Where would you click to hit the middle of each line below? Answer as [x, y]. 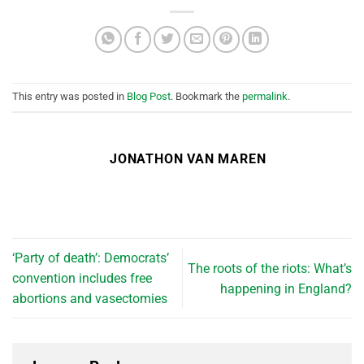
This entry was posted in [69, 97]
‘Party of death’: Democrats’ [91, 258]
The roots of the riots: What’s [270, 268]
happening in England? [286, 288]
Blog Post [149, 97]
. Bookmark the [206, 97]
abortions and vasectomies [90, 299]
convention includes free [82, 279]
